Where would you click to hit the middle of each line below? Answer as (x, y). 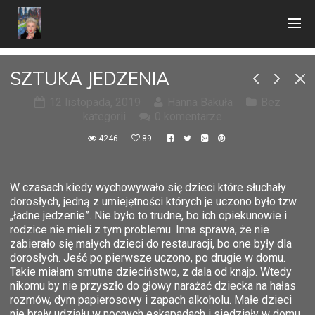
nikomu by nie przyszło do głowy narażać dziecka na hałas (153, 285)
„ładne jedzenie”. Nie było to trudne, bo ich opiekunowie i (148, 215)
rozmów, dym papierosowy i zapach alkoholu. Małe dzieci (151, 300)
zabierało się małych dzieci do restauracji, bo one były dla (151, 243)
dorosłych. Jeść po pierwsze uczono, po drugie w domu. (148, 257)
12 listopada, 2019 (95, 102)
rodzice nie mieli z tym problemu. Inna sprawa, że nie (140, 229)
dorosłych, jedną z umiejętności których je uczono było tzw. (154, 201)
